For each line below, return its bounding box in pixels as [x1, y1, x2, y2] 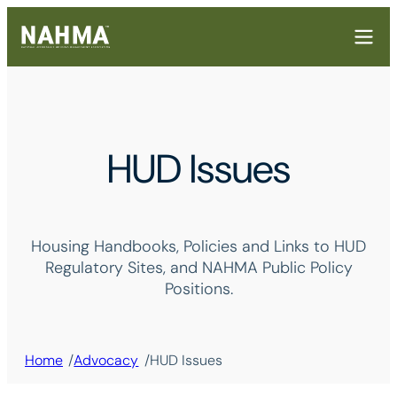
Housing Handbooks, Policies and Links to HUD [31, 236, 366, 258]
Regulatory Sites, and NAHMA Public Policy [44, 257, 353, 279]
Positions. [164, 278, 233, 300]
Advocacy [74, 351, 139, 370]
